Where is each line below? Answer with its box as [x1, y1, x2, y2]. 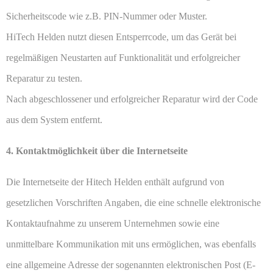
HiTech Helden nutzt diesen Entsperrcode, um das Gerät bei [6, 32, 236, 43]
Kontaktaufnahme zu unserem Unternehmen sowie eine [6, 218, 219, 229]
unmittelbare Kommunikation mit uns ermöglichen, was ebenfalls [6, 239, 256, 250]
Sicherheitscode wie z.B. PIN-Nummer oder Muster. [6, 11, 207, 22]
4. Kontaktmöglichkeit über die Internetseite [6, 146, 188, 157]
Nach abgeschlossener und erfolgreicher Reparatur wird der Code [6, 94, 258, 105]
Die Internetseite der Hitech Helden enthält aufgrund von [6, 177, 224, 188]
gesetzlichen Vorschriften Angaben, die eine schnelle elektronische [6, 197, 261, 208]
